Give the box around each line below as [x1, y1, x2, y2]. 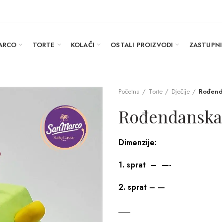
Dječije [171, 87, 190, 96]
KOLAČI [70, 40, 95, 50]
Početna [118, 87, 140, 96]
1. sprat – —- [118, 159, 171, 170]
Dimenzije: [118, 137, 157, 148]
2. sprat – [118, 181, 158, 193]
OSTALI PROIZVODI [111, 40, 173, 50]
